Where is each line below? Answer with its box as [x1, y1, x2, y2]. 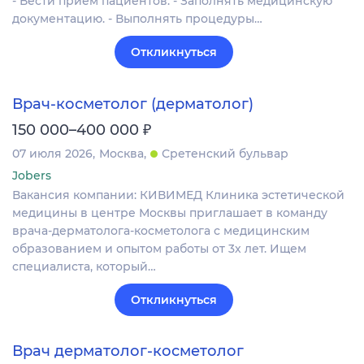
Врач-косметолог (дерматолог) [12, 94, 253, 113]
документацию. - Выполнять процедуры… [12, 11, 262, 27]
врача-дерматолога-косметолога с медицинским [12, 223, 310, 238]
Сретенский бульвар [162, 145, 288, 161]
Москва [99, 145, 144, 161]
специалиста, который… [12, 258, 156, 274]
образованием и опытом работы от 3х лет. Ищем [12, 240, 306, 256]
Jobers [12, 167, 51, 183]
